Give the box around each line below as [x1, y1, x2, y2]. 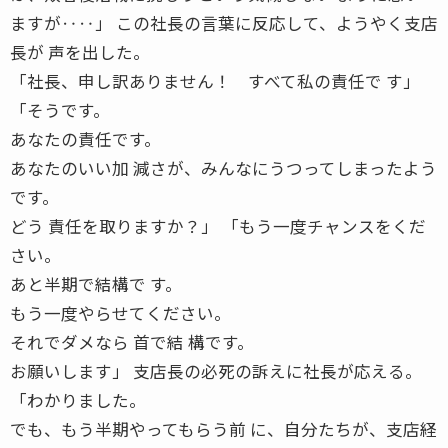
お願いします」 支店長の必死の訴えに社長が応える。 [10, 358, 422, 383]
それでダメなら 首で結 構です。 [10, 329, 254, 354]
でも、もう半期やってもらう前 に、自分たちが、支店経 [10, 416, 437, 441]
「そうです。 [10, 97, 110, 122]
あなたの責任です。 [10, 126, 161, 151]
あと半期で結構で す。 [10, 271, 182, 296]
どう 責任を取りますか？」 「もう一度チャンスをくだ [10, 213, 426, 238]
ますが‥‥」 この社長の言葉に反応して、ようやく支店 [10, 10, 438, 35]
